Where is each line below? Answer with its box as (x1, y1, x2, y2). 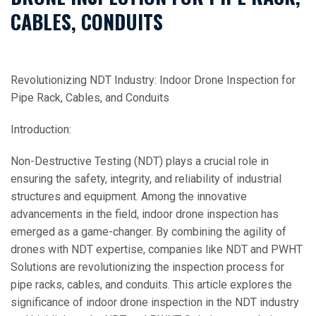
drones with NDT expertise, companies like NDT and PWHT (11, 243, 303, 256)
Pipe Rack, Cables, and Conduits (11, 91, 169, 104)
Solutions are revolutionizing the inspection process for (11, 260, 284, 274)
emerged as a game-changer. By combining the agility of (11, 225, 286, 238)
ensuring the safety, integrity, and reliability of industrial (11, 172, 281, 186)
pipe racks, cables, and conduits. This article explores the (11, 278, 292, 291)
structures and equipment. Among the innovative (11, 190, 247, 203)
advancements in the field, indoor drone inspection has (11, 207, 279, 221)
